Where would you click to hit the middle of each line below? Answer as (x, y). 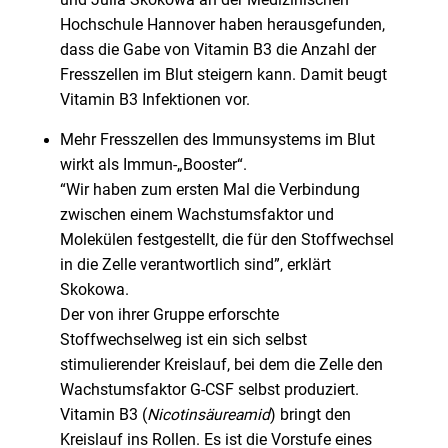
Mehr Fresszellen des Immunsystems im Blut (217, 140)
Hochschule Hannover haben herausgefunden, (222, 25)
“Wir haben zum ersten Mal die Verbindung (209, 190)
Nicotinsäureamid (208, 415)
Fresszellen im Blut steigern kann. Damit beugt (223, 75)
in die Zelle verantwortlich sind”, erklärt (195, 265)
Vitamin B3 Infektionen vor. (154, 100)
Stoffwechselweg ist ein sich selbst (183, 340)
